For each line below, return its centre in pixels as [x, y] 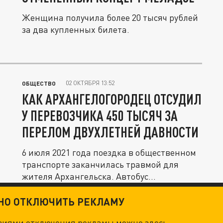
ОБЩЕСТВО [39, 83]
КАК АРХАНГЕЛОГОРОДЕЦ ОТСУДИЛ [112, 99]
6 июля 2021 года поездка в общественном [109, 152]
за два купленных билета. [76, 29]
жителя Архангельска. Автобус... [89, 176]
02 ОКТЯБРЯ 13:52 [90, 83]
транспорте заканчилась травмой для [100, 164]
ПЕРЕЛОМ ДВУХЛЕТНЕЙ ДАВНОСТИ [110, 132]
